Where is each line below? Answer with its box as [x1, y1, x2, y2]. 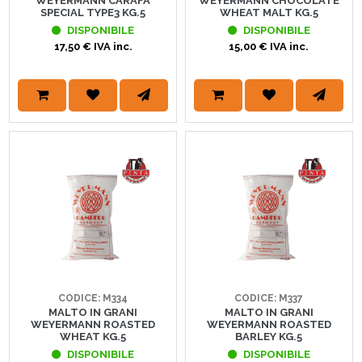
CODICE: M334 [58, 292, 128, 304]
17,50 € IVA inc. [53, 40, 133, 53]
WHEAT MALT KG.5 [219, 6, 318, 19]
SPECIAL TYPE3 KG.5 [40, 6, 146, 19]
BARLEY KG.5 [235, 330, 303, 343]
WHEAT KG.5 [60, 330, 127, 343]
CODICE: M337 [234, 292, 304, 304]
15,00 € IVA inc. [229, 40, 309, 53]
